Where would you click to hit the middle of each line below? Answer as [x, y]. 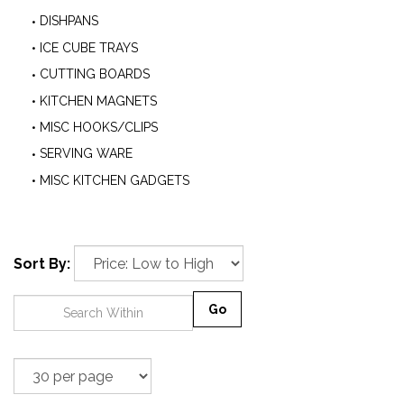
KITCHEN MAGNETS [98, 101]
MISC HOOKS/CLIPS [99, 127]
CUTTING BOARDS [95, 74]
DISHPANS [69, 21]
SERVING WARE [86, 154]
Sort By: [42, 264]
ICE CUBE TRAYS [89, 47]
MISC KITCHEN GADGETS [115, 180]
